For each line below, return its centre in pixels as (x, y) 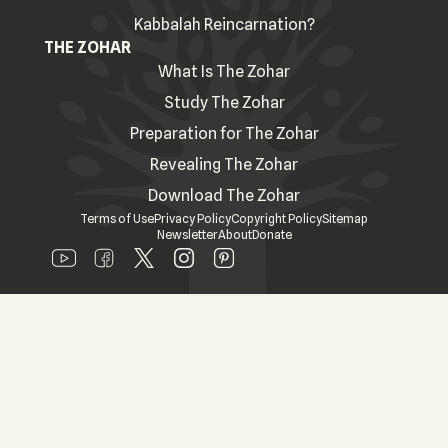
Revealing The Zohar (224, 164)
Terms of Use (117, 218)
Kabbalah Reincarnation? (224, 24)
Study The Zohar (224, 102)
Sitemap (345, 218)
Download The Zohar (224, 195)
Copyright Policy (276, 218)
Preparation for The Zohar (224, 133)
